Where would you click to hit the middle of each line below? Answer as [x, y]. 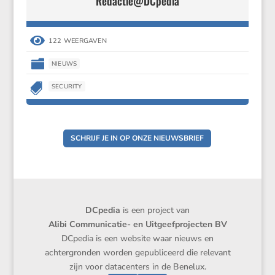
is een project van [156, 210]
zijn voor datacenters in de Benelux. [137, 266]
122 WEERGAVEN [77, 41]
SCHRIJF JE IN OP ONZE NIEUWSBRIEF [137, 138]
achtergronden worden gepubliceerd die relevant [137, 252]
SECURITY [67, 86]
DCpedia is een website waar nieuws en [137, 238]
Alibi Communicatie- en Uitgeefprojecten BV [137, 224]
